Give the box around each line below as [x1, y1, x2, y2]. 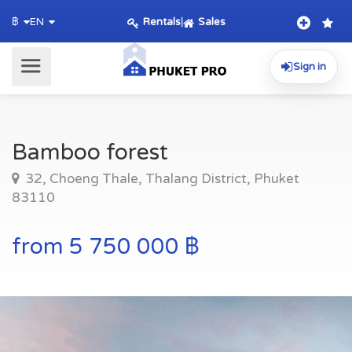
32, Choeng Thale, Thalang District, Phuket [22, 170, 299, 187]
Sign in [293, 60, 326, 73]
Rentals [142, 15, 181, 28]
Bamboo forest [12, 139, 168, 166]
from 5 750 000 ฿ [12, 233, 200, 260]
